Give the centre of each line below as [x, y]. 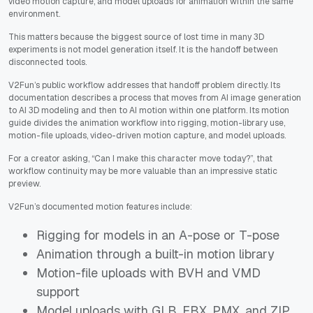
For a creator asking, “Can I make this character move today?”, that [140, 159]
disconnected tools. [48, 63]
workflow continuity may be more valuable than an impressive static [143, 172]
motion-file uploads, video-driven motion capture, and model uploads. [147, 136]
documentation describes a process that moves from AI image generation [155, 98]
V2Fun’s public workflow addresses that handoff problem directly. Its [144, 86]
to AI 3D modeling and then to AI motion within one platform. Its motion [149, 111]
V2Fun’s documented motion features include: [100, 207]
